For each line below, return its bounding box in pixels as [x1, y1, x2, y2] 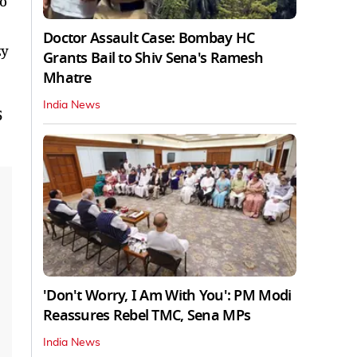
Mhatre [43, 67, 92, 88]
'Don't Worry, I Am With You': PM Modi [43, 284, 292, 306]
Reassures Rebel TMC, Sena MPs [43, 304, 251, 326]
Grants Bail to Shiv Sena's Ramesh [43, 47, 264, 69]
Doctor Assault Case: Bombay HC [43, 27, 255, 49]
